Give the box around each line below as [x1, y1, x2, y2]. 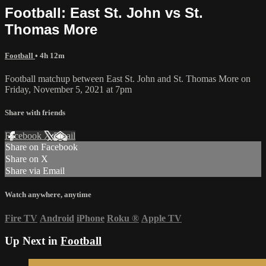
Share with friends [5, 108, 65, 118]
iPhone [77, 213, 104, 223]
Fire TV [5, 213, 37, 223]
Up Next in [5, 235, 61, 248]
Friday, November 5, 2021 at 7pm [5, 84, 132, 94]
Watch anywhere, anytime [5, 190, 91, 199]
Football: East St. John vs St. [5, 4, 203, 21]
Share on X [5, 154, 48, 164]
